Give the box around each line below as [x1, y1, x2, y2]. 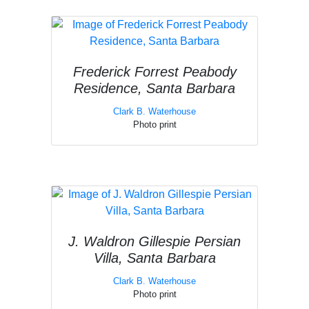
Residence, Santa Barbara [74, 81, 235, 96]
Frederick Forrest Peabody [72, 64, 237, 79]
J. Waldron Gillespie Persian [68, 234, 241, 249]
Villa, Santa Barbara [93, 250, 216, 266]
